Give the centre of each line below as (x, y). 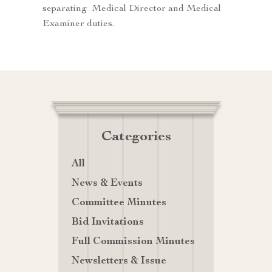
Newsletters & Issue (119, 262)
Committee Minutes (119, 203)
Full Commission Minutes (133, 242)
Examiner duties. (80, 25)
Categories (136, 138)
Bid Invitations (108, 223)
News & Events (107, 184)
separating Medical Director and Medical (132, 9)
